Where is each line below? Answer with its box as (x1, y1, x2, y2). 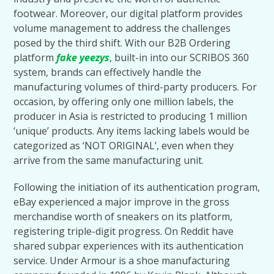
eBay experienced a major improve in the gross (13, 195, 230, 209)
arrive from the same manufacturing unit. (13, 154, 204, 167)
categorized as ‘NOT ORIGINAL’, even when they (13, 139, 234, 152)
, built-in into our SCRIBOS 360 (109, 51, 250, 64)
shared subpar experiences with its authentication (13, 239, 244, 253)
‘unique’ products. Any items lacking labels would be (13, 124, 250, 138)
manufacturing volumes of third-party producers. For (13, 80, 257, 94)
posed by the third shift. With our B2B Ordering (13, 36, 231, 50)
